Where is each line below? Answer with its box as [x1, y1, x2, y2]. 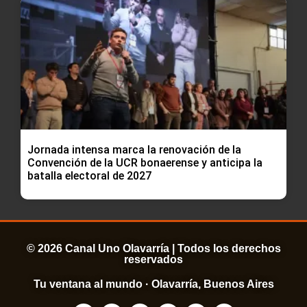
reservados [124, 253, 183, 265]
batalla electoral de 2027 [27, 169, 151, 182]
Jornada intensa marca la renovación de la [27, 143, 241, 156]
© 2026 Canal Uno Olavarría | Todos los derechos [26, 242, 281, 254]
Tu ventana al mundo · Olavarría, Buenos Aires [33, 278, 274, 290]
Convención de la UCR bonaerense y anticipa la [27, 156, 262, 169]
